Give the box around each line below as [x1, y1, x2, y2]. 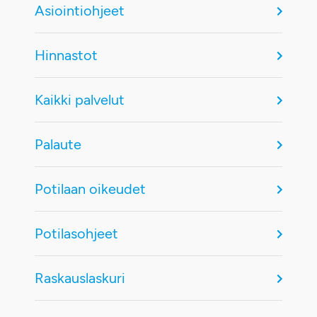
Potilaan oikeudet [34, 180, 146, 197]
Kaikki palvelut [34, 91, 125, 108]
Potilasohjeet [34, 225, 118, 242]
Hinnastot [34, 47, 98, 64]
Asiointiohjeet [34, 2, 125, 19]
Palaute [34, 136, 81, 153]
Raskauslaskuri [34, 270, 125, 287]
